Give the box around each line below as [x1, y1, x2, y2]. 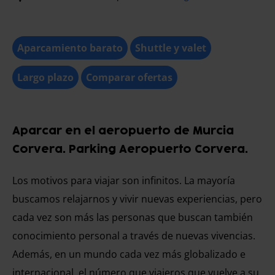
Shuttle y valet [135, 41, 206, 55]
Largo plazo [17, 71, 74, 84]
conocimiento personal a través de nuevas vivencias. [12, 229, 255, 242]
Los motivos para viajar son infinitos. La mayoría [12, 174, 235, 187]
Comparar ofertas [86, 71, 172, 84]
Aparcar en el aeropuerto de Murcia [12, 126, 234, 136]
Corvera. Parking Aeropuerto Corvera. [12, 144, 248, 155]
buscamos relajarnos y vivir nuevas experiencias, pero [12, 192, 262, 206]
